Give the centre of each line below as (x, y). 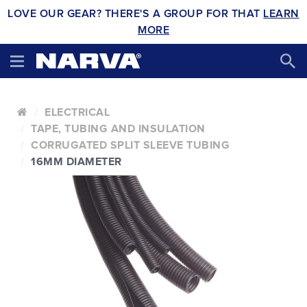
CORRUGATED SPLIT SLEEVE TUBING (130, 145)
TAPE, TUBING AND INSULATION (118, 129)
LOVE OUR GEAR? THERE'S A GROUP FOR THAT (136, 14)
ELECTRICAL (77, 112)
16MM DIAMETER (76, 162)
